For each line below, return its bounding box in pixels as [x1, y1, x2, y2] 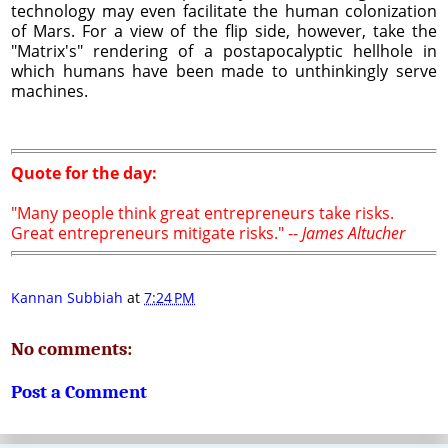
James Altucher [302, 221, 405, 244]
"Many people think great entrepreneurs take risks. [11, 201, 394, 224]
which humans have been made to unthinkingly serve [11, 59, 437, 82]
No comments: [11, 337, 132, 360]
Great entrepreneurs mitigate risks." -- [11, 221, 302, 244]
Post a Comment [11, 381, 147, 404]
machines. [11, 79, 88, 102]
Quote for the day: [11, 161, 157, 184]
